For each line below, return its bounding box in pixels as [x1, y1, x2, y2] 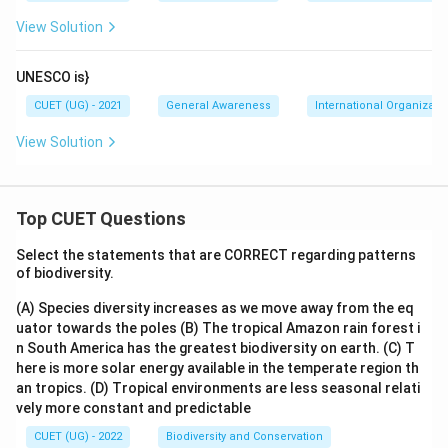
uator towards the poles [16, 320, 180, 336]
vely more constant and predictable [16, 400, 251, 416]
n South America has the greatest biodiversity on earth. [16, 340, 383, 356]
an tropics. [16, 380, 90, 396]
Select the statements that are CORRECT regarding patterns [16, 247, 416, 263]
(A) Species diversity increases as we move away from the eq [16, 300, 414, 316]
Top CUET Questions [16, 208, 186, 229]
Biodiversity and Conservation [166, 430, 323, 443]
